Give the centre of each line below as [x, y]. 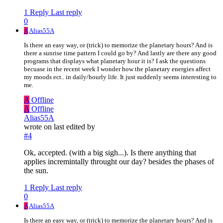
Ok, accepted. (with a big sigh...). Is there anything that [110, 153]
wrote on [39, 127]
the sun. [36, 171]
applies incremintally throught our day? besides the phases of [119, 162]
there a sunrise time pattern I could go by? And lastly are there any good [120, 53]
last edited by [74, 127]
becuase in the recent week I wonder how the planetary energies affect [117, 69]
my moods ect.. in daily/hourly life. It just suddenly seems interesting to [120, 77]
